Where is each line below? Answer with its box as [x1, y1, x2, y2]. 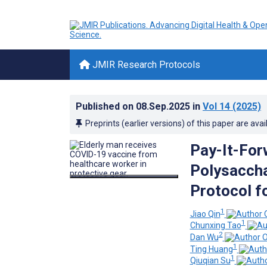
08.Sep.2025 [136, 101, 193, 112]
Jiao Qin [190, 209, 221, 219]
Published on [76, 101, 136, 112]
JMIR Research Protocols [90, 59, 200, 70]
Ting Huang [190, 244, 233, 254]
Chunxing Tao [190, 221, 241, 231]
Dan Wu [190, 232, 219, 242]
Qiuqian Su [190, 256, 231, 266]
